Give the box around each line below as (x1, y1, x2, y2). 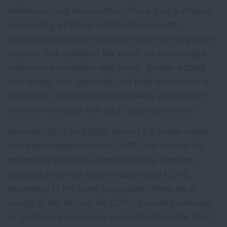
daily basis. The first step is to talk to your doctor (8, 90, 205, 101)
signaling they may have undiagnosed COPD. (8, 168, 191, 179)
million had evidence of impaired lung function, (8, 154, 195, 165)
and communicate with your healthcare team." (8, 104, 195, 115)
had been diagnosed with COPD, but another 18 (8, 140, 202, 151)
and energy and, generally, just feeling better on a (8, 75, 208, 87)
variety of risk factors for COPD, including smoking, (8, 197, 213, 208)
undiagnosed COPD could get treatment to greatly (8, 33, 213, 44)
